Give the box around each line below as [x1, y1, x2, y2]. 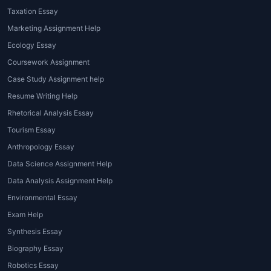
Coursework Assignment [7, 57, 90, 67]
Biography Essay [7, 244, 64, 253]
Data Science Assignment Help [7, 159, 112, 169]
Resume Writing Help [7, 91, 77, 101]
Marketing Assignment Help [7, 24, 100, 33]
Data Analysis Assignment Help [7, 176, 113, 186]
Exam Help [7, 210, 43, 220]
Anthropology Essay [7, 142, 74, 152]
